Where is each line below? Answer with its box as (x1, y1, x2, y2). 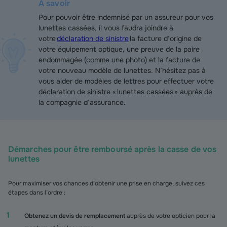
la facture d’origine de (129, 34, 202, 43)
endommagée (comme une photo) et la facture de (39, 55, 200, 64)
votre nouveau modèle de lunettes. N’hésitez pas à (39, 66, 206, 75)
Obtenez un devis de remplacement (24, 212, 125, 220)
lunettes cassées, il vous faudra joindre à (39, 23, 173, 32)
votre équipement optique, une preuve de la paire (39, 45, 200, 54)
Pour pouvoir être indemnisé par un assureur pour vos (39, 13, 213, 22)
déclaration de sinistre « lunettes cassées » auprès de (39, 87, 212, 96)
